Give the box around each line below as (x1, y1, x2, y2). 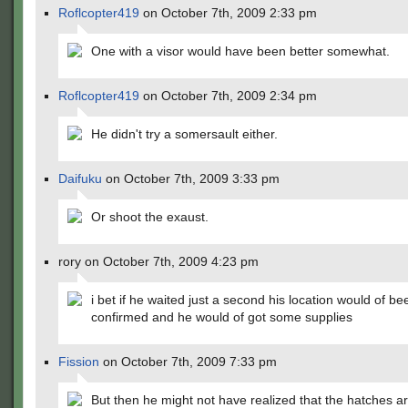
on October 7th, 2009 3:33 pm (102, 171, 280, 186)
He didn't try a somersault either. (91, 127, 278, 141)
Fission (58, 354, 99, 369)
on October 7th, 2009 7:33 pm (99, 354, 277, 369)
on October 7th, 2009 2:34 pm (139, 88, 317, 103)
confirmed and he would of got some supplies (91, 310, 352, 324)
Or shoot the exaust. (91, 209, 209, 224)
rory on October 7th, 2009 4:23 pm (58, 254, 259, 269)
